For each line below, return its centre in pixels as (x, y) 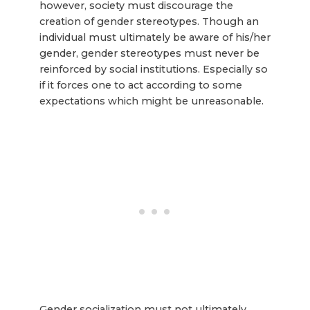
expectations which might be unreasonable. (151, 101)
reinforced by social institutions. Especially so (153, 70)
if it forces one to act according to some (140, 85)
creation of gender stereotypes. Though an (149, 22)
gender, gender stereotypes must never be (149, 54)
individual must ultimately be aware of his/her (155, 38)
